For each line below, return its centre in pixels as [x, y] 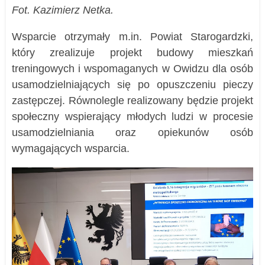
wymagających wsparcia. [71, 149]
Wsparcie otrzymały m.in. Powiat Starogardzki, [132, 37]
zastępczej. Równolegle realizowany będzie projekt [132, 101]
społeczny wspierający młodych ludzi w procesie [132, 117]
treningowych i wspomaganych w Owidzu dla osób [132, 69]
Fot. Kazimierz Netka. [63, 10]
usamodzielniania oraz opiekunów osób [132, 133]
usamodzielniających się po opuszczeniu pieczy [132, 85]
